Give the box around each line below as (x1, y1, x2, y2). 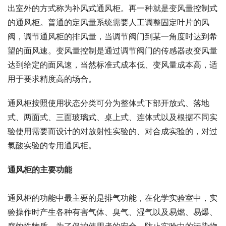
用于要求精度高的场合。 (8, 74, 96, 84)
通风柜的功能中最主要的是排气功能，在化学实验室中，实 (8, 193, 217, 203)
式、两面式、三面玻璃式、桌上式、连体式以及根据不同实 (8, 112, 217, 123)
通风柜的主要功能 (8, 164, 72, 175)
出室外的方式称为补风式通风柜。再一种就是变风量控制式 (8, 3, 217, 14)
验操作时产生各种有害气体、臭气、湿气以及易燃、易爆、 (8, 207, 217, 217)
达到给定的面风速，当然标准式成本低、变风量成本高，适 (8, 60, 217, 70)
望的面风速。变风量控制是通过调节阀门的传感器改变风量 (8, 45, 217, 56)
